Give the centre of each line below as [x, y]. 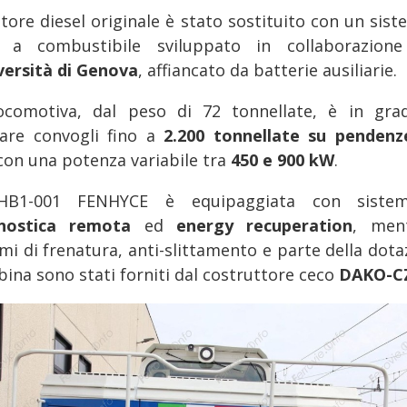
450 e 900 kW [283, 159]
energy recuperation [265, 225]
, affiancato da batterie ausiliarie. [268, 69]
